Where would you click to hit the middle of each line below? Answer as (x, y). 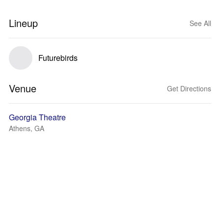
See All (200, 23)
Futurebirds (58, 58)
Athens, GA (27, 128)
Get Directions (189, 88)
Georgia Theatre (37, 117)
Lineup (23, 23)
